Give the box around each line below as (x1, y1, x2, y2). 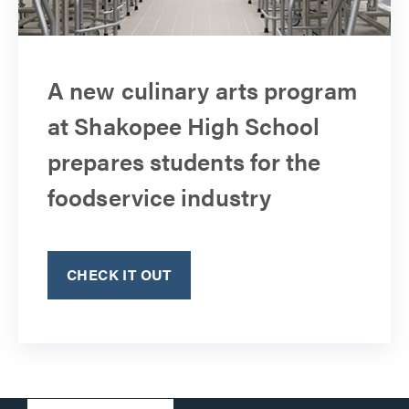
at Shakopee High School (47, 109, 320, 143)
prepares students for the (47, 144, 321, 179)
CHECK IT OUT (67, 264, 172, 286)
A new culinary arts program (47, 73, 357, 108)
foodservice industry (47, 180, 272, 215)
